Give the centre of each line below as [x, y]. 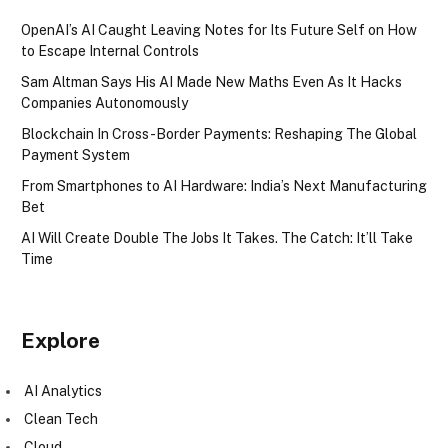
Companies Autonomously [104, 102]
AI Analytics [63, 390]
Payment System [75, 154]
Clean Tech [61, 418]
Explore [60, 340]
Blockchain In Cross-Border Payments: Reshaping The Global [219, 133]
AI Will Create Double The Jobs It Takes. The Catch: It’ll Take [217, 237]
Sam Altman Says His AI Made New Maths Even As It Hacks [211, 81]
